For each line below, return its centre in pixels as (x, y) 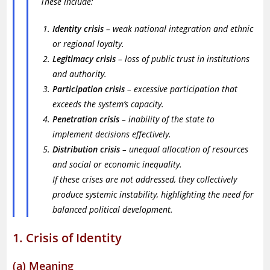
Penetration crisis (86, 119)
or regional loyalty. (89, 44)
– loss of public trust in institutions (183, 59)
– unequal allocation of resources (184, 149)
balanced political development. (113, 209)
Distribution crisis (86, 149)
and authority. (80, 74)
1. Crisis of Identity (67, 238)
